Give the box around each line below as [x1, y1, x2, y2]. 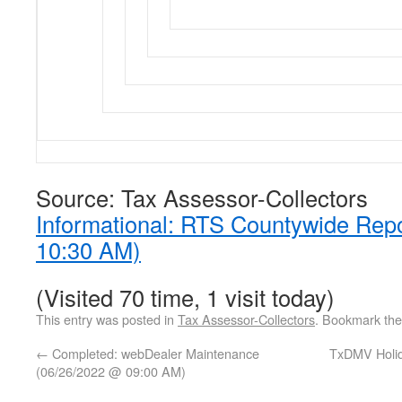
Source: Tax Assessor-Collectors [36, 181, 368, 214]
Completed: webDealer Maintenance [48, 344, 259, 363]
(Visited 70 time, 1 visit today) [36, 281, 335, 313]
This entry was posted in [36, 310, 178, 328]
